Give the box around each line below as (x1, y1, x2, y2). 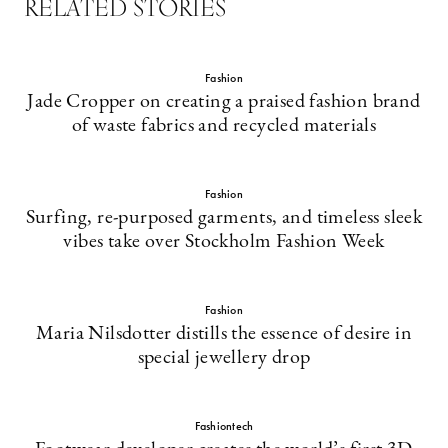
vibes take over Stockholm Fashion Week (63, 232, 385, 252)
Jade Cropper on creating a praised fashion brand (27, 92, 421, 112)
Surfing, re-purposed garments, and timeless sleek (25, 208, 423, 228)
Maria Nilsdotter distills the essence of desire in (36, 324, 412, 344)
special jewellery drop (137, 348, 311, 368)
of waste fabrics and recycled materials (71, 116, 377, 136)
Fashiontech (194, 418, 254, 434)
